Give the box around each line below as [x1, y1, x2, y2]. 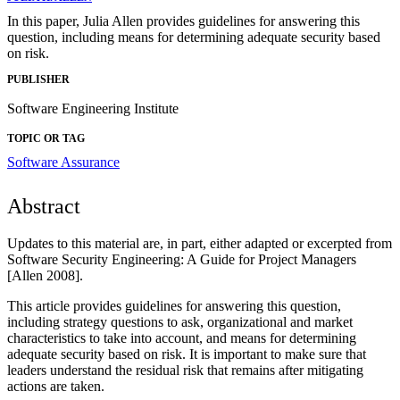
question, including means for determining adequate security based [7, 29, 380, 46]
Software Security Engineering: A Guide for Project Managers [7, 251, 356, 267]
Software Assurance [7, 154, 120, 170]
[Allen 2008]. [7, 267, 83, 283]
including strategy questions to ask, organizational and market [7, 313, 353, 329]
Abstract [7, 194, 80, 218]
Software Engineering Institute [7, 100, 179, 116]
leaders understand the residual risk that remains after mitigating [7, 362, 363, 378]
